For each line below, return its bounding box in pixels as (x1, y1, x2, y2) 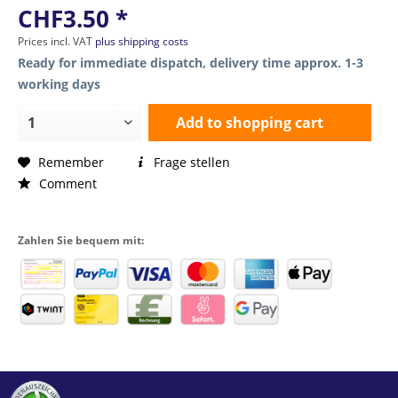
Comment (36, 175, 97, 192)
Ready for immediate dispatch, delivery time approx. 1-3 (18, 54, 363, 71)
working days (18, 76, 100, 92)
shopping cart (225, 113, 323, 132)
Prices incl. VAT (18, 34, 95, 49)
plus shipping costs (95, 34, 188, 49)
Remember (38, 154, 104, 171)
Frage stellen (150, 154, 230, 171)
